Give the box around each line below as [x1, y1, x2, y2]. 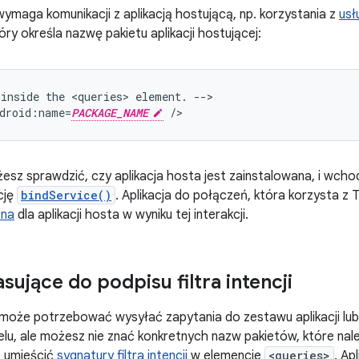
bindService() [21, 188, 111, 203]
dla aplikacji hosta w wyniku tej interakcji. [14, 207, 248, 223]
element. [135, 89, 188, 104]
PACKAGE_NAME [71, 105, 148, 120]
